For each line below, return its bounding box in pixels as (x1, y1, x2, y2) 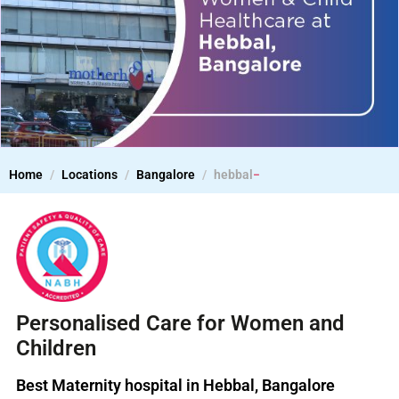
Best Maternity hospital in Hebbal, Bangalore (16, 375, 335, 395)
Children (16, 335, 96, 361)
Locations (61, 167, 118, 182)
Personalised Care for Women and (16, 310, 345, 336)
